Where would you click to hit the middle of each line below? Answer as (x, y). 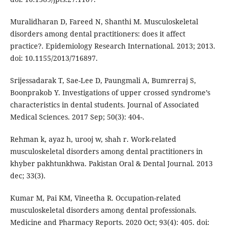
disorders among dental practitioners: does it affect (98, 34)
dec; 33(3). (28, 176)
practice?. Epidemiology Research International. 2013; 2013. (112, 46)
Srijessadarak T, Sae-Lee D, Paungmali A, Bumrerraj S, (103, 81)
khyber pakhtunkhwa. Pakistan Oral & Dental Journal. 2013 (111, 164)
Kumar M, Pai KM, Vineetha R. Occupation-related (95, 198)
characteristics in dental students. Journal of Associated (104, 105)
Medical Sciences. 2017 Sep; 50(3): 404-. (77, 117)
